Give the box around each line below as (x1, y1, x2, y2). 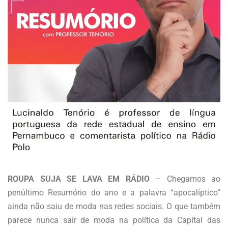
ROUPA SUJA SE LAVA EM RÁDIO (8, 174, 150, 184)
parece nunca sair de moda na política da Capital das (8, 215, 220, 225)
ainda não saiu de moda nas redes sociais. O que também (8, 201, 220, 211)
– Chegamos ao (149, 174, 220, 184)
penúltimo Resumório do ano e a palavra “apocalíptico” (8, 187, 220, 197)
